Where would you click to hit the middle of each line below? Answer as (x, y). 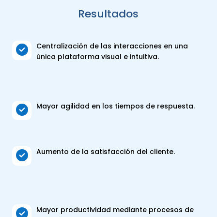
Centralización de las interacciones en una (112, 46)
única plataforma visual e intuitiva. (98, 56)
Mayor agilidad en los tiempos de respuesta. (116, 106)
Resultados (108, 14)
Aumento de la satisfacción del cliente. (106, 151)
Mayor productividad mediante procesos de (115, 209)
